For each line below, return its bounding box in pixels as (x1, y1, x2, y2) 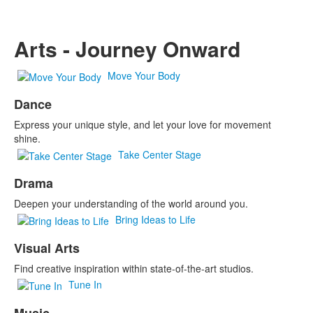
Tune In (68, 277, 102, 291)
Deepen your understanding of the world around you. (14, 196, 248, 211)
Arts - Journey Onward (14, 34, 240, 64)
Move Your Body (108, 68, 180, 82)
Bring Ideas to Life (115, 212, 196, 226)
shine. (14, 131, 41, 146)
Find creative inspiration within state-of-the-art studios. (14, 261, 254, 276)
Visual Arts (14, 239, 80, 258)
